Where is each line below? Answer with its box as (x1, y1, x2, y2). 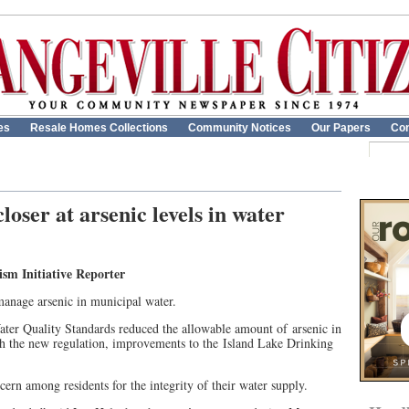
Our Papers (311, 121, 371, 134)
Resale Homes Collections (30, 121, 168, 134)
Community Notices (188, 121, 291, 134)
